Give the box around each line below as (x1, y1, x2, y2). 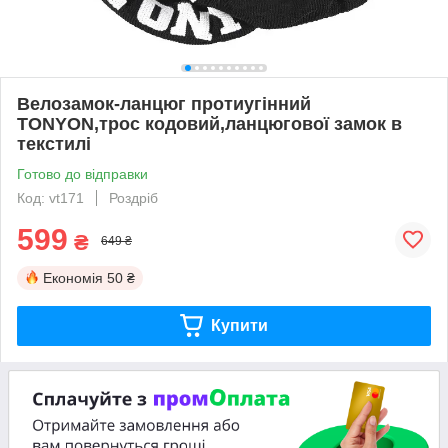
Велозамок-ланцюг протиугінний (17, 93, 311, 114)
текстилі (17, 133, 91, 154)
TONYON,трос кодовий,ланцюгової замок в (17, 113, 402, 134)
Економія (43, 269, 103, 286)
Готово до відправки (17, 165, 148, 182)
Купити (210, 316, 268, 334)
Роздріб (109, 189, 158, 206)
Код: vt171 (17, 189, 84, 206)
